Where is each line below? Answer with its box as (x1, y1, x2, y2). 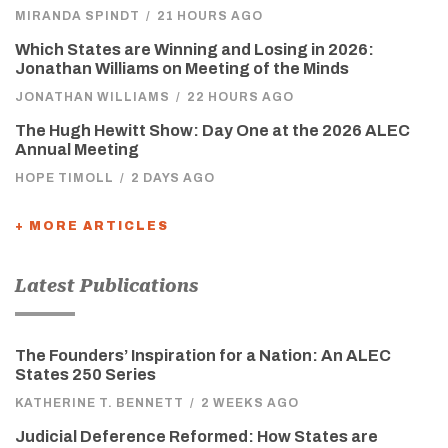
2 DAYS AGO (131, 171, 215, 186)
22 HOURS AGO (187, 90, 294, 105)
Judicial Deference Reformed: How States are (15, 428, 378, 446)
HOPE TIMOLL (15, 171, 114, 186)
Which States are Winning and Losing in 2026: (15, 41, 374, 59)
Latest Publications (15, 275, 199, 297)
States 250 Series (15, 366, 156, 384)
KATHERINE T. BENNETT (15, 396, 184, 411)
